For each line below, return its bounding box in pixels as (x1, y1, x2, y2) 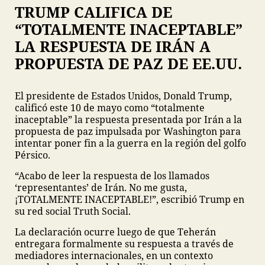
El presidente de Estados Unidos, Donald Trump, (15, 89, 232, 102)
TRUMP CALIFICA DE (15, 2, 172, 22)
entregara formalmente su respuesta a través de (15, 237, 234, 250)
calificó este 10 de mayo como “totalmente (15, 101, 205, 114)
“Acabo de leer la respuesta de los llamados (15, 169, 209, 182)
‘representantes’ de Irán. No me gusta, (15, 181, 187, 194)
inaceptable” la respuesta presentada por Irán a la (15, 113, 242, 126)
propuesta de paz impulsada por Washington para (15, 125, 241, 138)
